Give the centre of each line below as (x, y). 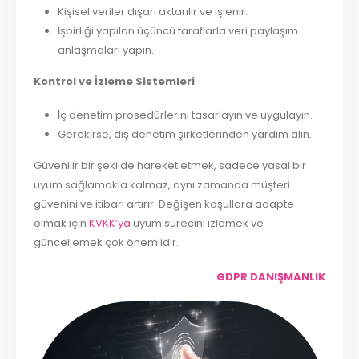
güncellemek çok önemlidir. (107, 242)
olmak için (62, 223)
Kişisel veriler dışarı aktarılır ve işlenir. (152, 11)
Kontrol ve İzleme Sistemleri (115, 81)
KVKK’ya (111, 223)
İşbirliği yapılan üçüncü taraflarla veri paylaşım (177, 30)
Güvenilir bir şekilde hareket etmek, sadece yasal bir (170, 165)
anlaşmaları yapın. (105, 50)
